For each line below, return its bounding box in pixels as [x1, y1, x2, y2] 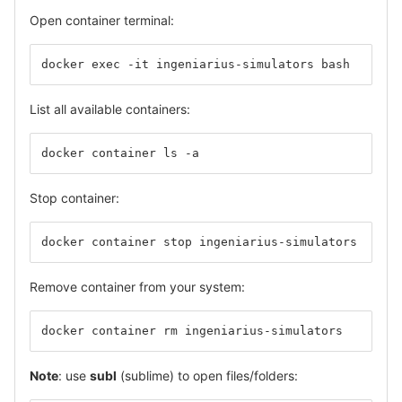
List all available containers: [30, 100, 190, 117]
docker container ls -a [41, 145, 199, 160]
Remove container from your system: [30, 278, 245, 294]
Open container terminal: [30, 12, 174, 28]
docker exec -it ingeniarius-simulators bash [41, 57, 350, 71]
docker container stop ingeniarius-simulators [41, 234, 357, 249]
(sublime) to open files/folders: [117, 367, 298, 383]
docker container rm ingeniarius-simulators [41, 323, 343, 337]
